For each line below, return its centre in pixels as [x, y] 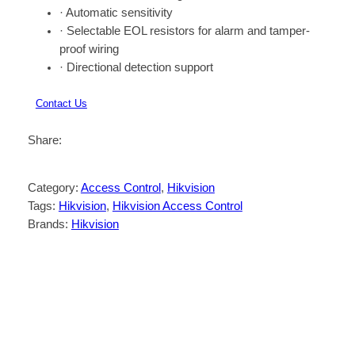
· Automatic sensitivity [116, 12]
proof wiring [89, 49]
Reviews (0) [173, 254]
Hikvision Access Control [177, 206]
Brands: [49, 225]
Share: [44, 140]
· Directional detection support [136, 67]
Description [76, 254]
